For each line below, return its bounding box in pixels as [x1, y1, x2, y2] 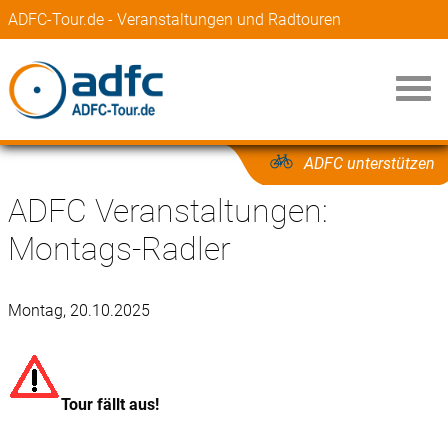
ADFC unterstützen [304, 154, 435, 173]
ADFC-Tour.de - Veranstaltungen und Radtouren [8, 10, 341, 29]
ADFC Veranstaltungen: [8, 192, 328, 230]
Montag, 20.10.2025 [8, 300, 150, 320]
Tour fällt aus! [61, 394, 159, 414]
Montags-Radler [8, 230, 231, 268]
